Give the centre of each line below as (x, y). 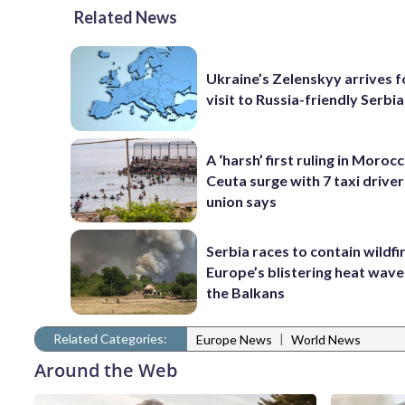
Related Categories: (110, 338)
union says (242, 201)
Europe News (234, 340)
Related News (126, 17)
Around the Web (106, 370)
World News (326, 340)
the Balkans (246, 293)
